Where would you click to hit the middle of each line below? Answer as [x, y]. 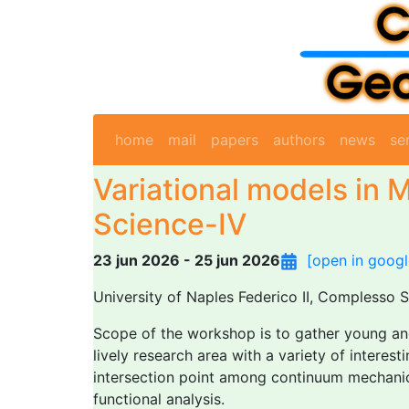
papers [235, 140]
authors [299, 140]
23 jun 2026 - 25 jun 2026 [187, 260]
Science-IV [170, 224]
